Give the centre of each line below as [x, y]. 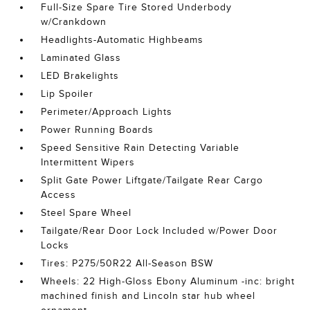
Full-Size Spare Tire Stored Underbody [137, 7]
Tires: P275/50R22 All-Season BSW [127, 263]
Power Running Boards [98, 130]
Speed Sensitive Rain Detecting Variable [140, 148]
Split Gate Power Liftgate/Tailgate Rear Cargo [152, 180]
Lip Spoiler [67, 94]
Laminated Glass [81, 58]
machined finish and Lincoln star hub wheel [148, 296]
